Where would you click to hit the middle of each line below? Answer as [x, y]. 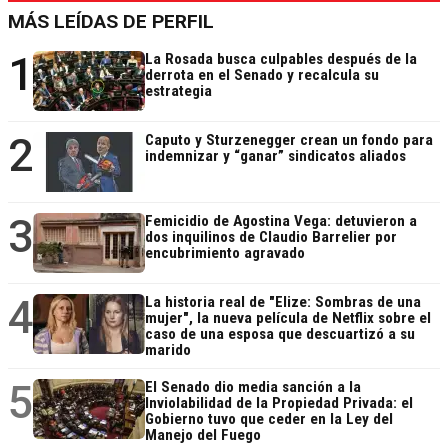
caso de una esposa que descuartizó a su [280, 334]
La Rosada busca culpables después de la [281, 59]
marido [168, 350]
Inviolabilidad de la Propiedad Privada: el [279, 403]
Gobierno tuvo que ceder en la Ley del [269, 419]
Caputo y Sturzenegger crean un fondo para [289, 140]
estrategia [178, 91]
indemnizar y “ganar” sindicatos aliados [275, 156]
